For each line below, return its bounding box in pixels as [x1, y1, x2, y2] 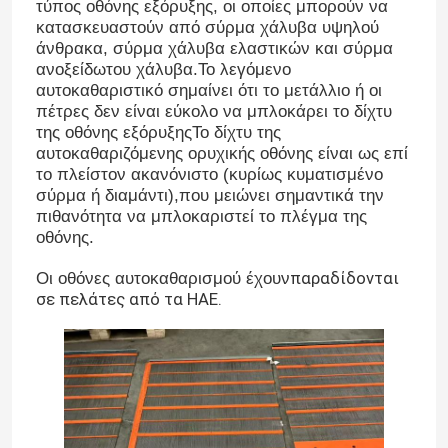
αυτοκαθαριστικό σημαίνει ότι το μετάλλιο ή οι [35, 80, 382, 100]
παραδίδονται [289, 267, 399, 288]
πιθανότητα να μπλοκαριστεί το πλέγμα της [35, 206, 367, 226]
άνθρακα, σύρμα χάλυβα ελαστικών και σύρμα [35, 38, 393, 58]
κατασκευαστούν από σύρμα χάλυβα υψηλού [35, 17, 379, 37]
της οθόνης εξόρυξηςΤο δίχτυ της [35, 122, 281, 142]
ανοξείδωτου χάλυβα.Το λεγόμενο [35, 59, 291, 79]
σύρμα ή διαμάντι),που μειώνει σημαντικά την [35, 185, 384, 205]
